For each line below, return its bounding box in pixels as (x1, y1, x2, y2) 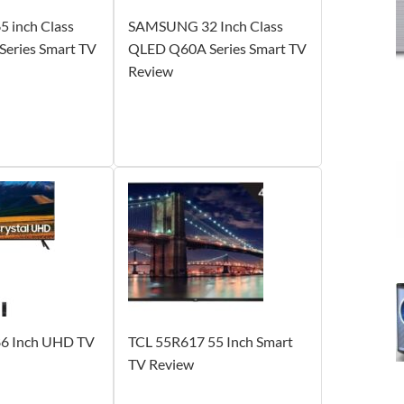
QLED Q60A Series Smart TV (127, 39, 307, 57)
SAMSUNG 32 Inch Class (127, 16, 283, 34)
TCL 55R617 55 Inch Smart (127, 332, 293, 350)
